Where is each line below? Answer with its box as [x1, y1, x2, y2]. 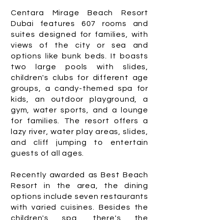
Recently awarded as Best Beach [11, 171, 148, 179]
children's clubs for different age [11, 74, 148, 82]
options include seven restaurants [11, 192, 148, 200]
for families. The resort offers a [11, 117, 148, 125]
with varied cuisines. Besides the [11, 203, 148, 211]
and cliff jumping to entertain [11, 138, 148, 146]
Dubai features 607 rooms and [11, 20, 148, 27]
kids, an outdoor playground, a [11, 95, 148, 103]
